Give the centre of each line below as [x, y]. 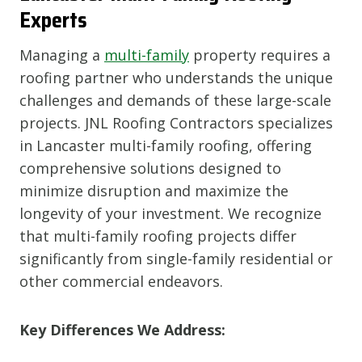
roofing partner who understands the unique [176, 77]
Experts [53, 19]
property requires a [260, 55]
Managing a [62, 55]
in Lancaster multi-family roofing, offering [166, 145]
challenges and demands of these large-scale [175, 100]
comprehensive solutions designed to [150, 168]
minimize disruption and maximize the [154, 190]
